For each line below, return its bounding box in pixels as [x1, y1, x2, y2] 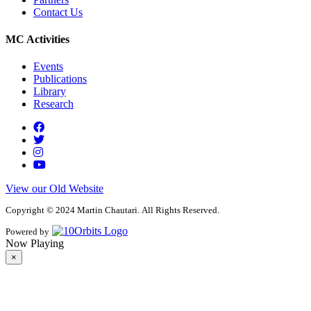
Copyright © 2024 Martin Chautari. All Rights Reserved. [6, 204, 219, 215]
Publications [33, 73, 87, 85]
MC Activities [6, 33, 69, 46]
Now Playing [6, 237, 64, 250]
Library [33, 85, 66, 98]
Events [33, 60, 63, 73]
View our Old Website [6, 183, 103, 195]
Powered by [6, 226, 49, 237]
